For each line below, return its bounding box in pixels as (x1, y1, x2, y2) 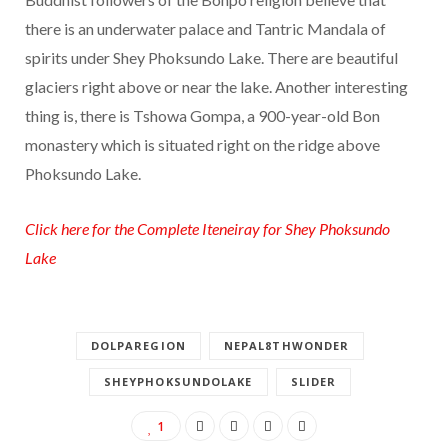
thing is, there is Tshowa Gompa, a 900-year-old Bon (25, 105, 380, 125)
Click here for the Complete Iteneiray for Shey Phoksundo (25, 218, 390, 238)
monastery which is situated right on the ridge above (25, 134, 380, 154)
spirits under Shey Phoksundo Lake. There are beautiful (25, 47, 398, 67)
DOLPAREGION (90, 337, 186, 353)
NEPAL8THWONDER (223, 337, 350, 353)
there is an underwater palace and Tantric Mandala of (25, 18, 386, 38)
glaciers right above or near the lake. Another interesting (25, 76, 408, 96)
